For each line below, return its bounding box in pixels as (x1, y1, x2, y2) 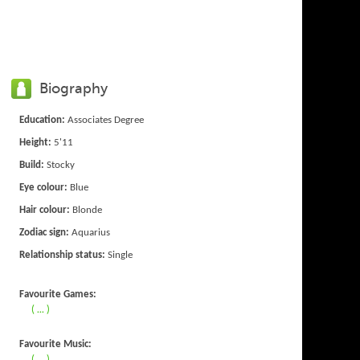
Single (105, 249, 133, 260)
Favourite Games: (19, 288, 97, 300)
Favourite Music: (19, 338, 92, 350)
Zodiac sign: (19, 227, 70, 238)
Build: (19, 159, 45, 170)
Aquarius (69, 227, 111, 238)
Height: (19, 137, 52, 148)
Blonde (70, 204, 103, 215)
